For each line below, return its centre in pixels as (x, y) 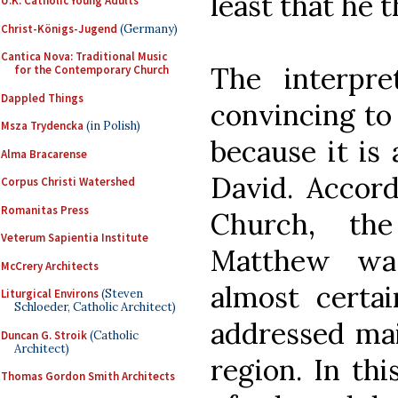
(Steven (121, 294)
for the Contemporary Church (92, 70)
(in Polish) (112, 126)
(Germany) (147, 28)
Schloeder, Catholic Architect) (95, 307)
